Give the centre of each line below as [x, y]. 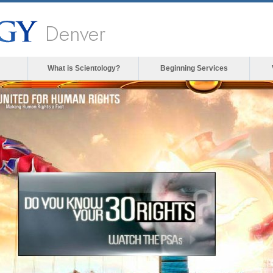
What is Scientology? [83, 68]
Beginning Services [194, 68]
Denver [75, 34]
